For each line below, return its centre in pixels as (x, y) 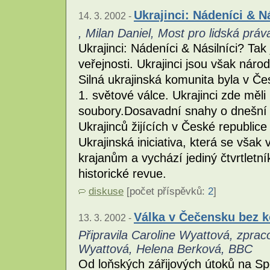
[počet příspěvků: (166, 191)
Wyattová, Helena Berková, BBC (165, 249)
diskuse (106, 191)
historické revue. (122, 173)
